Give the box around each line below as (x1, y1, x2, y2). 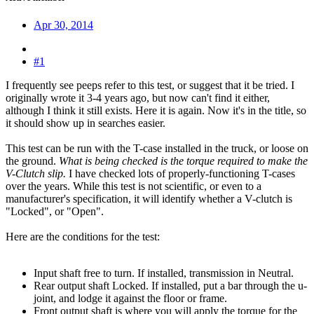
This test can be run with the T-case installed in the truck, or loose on (6, 142, 308, 154)
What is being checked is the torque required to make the (59, 154, 308, 167)
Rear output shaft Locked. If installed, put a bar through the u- (34, 279, 307, 292)
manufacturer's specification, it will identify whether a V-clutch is (6, 192, 292, 205)
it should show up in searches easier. (6, 116, 165, 129)
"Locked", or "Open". (6, 205, 104, 217)
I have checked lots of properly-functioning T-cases (66, 167, 295, 179)
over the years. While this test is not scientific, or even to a (6, 179, 261, 192)
